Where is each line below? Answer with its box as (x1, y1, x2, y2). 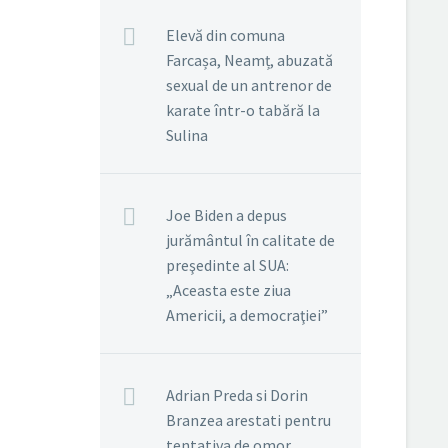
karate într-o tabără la (166, 100, 320, 120)
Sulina (166, 125, 208, 145)
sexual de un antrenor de (166, 75, 332, 95)
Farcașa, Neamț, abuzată (166, 50, 333, 70)
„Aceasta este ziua (166, 280, 291, 300)
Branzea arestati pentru (166, 410, 331, 430)
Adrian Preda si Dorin (166, 385, 308, 405)
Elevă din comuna (166, 25, 285, 45)
